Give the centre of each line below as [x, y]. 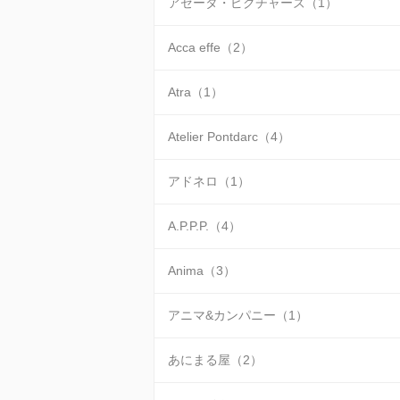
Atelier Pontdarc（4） [229, 137]
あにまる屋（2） [215, 360]
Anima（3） [202, 271]
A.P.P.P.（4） [204, 226]
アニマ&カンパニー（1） [238, 315]
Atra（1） [196, 92]
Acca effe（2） [210, 47]
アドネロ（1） [209, 181]
